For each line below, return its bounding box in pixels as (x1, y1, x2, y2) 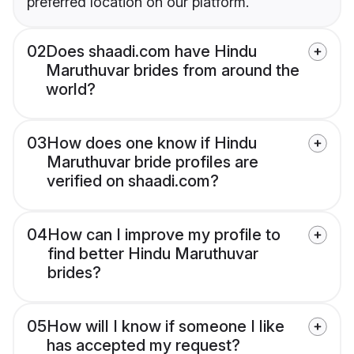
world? (46, 80, 96, 100)
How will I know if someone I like (47, 317, 284, 337)
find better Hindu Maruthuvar (47, 244, 258, 264)
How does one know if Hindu (47, 134, 257, 153)
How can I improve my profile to (47, 225, 281, 245)
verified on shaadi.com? (47, 171, 219, 191)
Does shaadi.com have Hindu (46, 42, 257, 62)
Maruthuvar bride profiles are (47, 153, 258, 172)
